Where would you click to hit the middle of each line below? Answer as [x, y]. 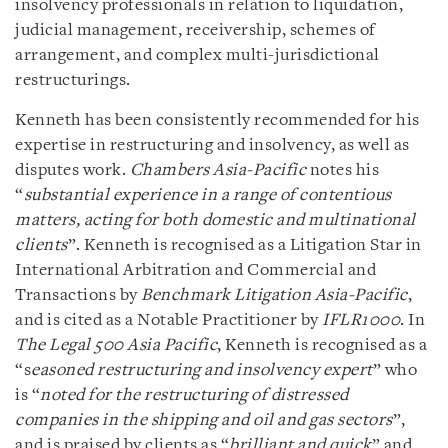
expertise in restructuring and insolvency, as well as [212, 145]
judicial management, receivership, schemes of [195, 30]
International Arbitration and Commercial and [195, 270]
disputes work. [72, 170]
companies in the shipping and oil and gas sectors [204, 420]
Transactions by [78, 295]
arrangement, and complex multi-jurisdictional [197, 55]
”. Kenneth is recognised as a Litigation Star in [244, 245]
